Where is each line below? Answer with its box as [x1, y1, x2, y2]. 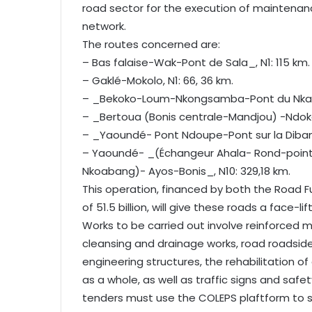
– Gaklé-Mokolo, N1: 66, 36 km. [82, 73, 233, 88]
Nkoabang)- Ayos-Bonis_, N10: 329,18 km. [82, 164, 290, 179]
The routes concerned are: [82, 37, 220, 52]
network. [82, 19, 126, 34]
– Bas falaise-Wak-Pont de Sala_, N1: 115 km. [82, 55, 310, 70]
